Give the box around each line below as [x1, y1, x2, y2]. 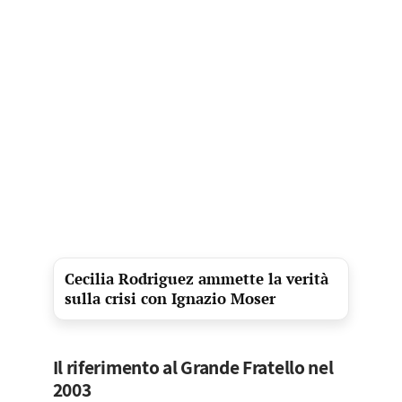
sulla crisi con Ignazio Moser [64, 288, 275, 310]
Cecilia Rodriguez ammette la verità [64, 268, 328, 290]
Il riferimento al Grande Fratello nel [52, 354, 334, 380]
